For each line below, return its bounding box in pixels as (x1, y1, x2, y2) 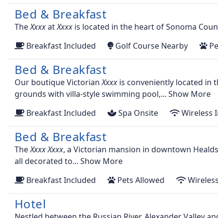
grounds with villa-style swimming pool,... (15, 89, 168, 100)
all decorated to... (15, 156, 80, 167)
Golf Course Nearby (113, 40, 188, 52)
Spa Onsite (116, 108, 158, 119)
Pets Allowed (115, 175, 164, 186)
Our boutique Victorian (15, 77, 102, 88)
